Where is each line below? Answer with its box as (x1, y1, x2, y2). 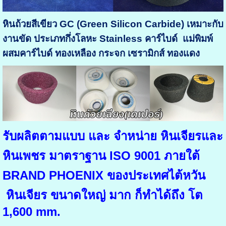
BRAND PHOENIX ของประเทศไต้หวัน (2, 168, 205, 183)
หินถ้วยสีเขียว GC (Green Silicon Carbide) (2, 19, 184, 30)
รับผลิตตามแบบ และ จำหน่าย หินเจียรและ (2, 129, 223, 143)
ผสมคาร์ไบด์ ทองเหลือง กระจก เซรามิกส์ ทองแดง (2, 48, 200, 59)
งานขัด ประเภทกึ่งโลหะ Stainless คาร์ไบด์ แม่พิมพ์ (2, 33, 213, 44)
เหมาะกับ (184, 19, 223, 30)
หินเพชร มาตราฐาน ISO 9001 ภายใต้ (2, 149, 200, 163)
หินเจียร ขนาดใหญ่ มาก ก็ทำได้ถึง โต (6, 188, 203, 202)
